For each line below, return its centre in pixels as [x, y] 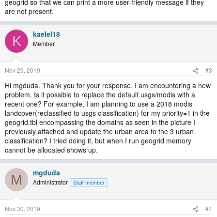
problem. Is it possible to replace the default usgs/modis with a [100, 94]
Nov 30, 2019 [23, 209]
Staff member [89, 182]
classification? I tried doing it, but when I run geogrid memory [98, 140]
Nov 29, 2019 [23, 70]
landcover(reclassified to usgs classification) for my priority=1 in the [107, 113]
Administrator [50, 182]
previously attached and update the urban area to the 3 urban [99, 131]
